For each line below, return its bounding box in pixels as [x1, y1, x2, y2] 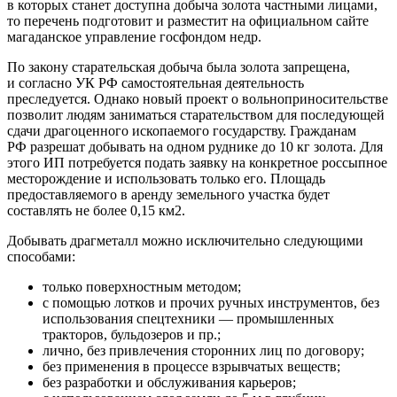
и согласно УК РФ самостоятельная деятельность [7, 74, 304, 90]
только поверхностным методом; [43, 278, 241, 294]
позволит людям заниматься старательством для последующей [7, 106, 385, 122]
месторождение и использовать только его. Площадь [7, 170, 325, 186]
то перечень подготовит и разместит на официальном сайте [7, 12, 369, 28]
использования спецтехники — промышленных [43, 310, 334, 326]
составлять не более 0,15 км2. [7, 202, 185, 218]
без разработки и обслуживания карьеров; [43, 374, 296, 390]
